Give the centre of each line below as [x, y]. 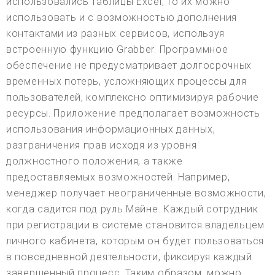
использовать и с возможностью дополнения [122, 18]
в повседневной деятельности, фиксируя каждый [129, 257]
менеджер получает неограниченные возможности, [136, 193]
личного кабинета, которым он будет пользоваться [135, 241]
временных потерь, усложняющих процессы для [126, 82]
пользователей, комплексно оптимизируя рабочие [133, 98]
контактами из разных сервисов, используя [116, 34]
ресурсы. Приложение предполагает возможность [133, 114]
